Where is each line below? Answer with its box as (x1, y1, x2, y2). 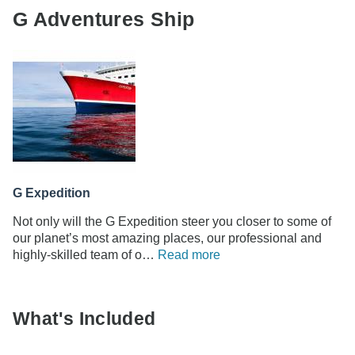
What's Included (13, 308, 156, 330)
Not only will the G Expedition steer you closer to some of (13, 215, 331, 229)
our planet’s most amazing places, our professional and (13, 231, 322, 246)
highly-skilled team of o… (13, 248, 158, 262)
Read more (158, 248, 220, 262)
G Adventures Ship (13, 8, 195, 31)
